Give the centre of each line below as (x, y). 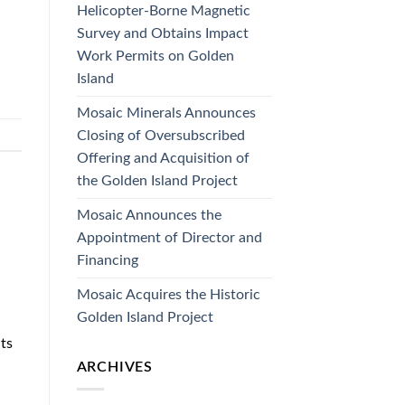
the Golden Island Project (157, 180)
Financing (107, 260)
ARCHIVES (114, 367)
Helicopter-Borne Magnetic (163, 10)
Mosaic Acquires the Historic (168, 294)
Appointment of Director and (169, 237)
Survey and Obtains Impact (162, 33)
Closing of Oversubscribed (160, 135)
